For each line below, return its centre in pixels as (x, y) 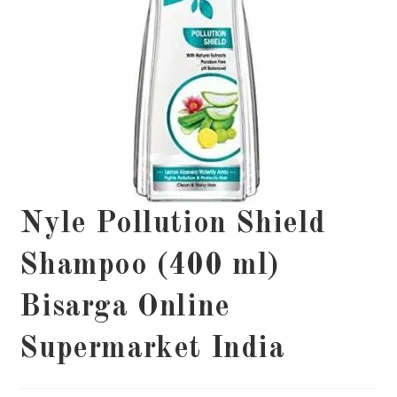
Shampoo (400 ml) (150, 266)
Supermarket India (152, 349)
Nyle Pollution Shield (173, 224)
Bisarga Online (125, 307)
